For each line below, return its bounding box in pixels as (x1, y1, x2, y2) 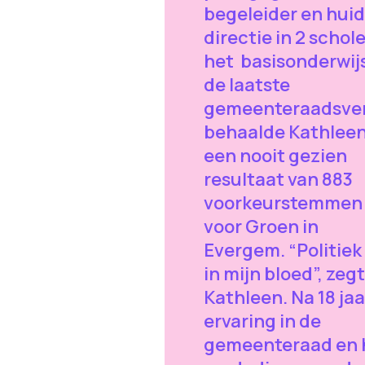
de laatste (203, 72, 290, 97)
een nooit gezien (203, 143, 347, 168)
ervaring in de (203, 308, 321, 333)
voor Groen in (203, 213, 319, 239)
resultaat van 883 (203, 166, 353, 191)
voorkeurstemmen (203, 190, 363, 215)
